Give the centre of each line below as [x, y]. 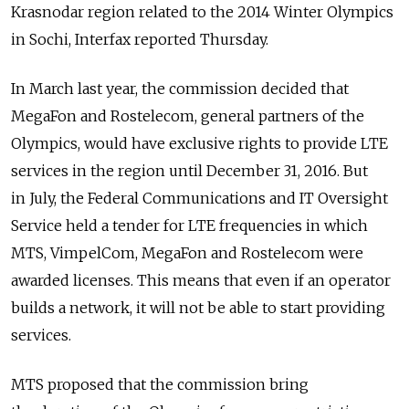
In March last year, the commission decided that [180, 89]
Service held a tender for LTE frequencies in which [189, 225]
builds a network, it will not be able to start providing [198, 308]
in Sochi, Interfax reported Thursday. [140, 39]
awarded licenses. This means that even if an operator [201, 280]
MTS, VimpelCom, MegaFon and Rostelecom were [187, 253]
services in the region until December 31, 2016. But [189, 171]
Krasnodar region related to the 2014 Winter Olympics [202, 12]
